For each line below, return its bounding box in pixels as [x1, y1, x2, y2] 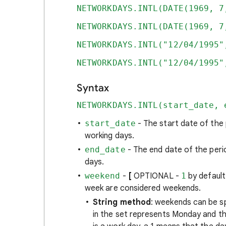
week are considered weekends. [85, 183, 201, 193]
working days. [85, 131, 135, 141]
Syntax [77, 82, 109, 94]
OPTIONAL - [131, 171, 181, 181]
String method [93, 197, 151, 207]
